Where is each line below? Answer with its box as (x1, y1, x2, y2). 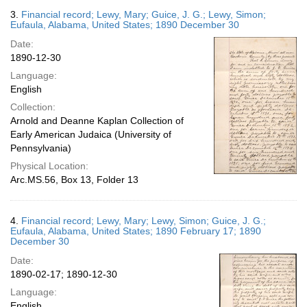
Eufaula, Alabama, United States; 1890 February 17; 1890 (10, 225, 261, 236)
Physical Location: (10, 160, 88, 171)
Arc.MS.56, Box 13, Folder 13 (10, 174, 138, 185)
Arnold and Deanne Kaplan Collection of (10, 115, 184, 126)
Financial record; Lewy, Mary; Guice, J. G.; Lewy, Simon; (21, 9, 266, 20)
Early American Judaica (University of (10, 129, 171, 140)
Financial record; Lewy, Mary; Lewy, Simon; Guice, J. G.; (21, 215, 266, 226)
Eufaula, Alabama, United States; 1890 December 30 (10, 19, 239, 30)
